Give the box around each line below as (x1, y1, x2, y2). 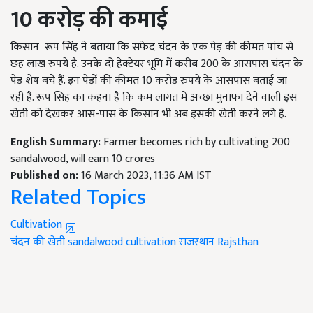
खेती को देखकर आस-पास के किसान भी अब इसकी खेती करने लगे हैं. (10, 105, 286, 124)
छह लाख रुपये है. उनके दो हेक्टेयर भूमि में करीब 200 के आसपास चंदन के (10, 54, 303, 74)
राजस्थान (179, 233, 214, 252)
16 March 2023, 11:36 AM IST (81, 166, 212, 186)
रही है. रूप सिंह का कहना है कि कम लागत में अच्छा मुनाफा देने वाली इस (10, 88, 297, 108)
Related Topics (10, 179, 146, 217)
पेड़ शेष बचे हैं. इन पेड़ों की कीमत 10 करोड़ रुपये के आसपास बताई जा (10, 71, 287, 91)
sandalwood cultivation (68, 233, 176, 252)
